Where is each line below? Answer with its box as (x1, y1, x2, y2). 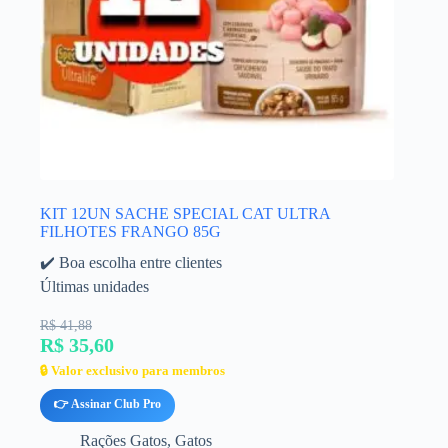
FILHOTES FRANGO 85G (40, 223, 221, 241)
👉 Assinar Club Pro (54, 397, 161, 412)
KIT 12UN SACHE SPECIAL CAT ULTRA (40, 205, 330, 223)
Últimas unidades (40, 278, 149, 296)
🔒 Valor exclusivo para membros (40, 363, 225, 379)
